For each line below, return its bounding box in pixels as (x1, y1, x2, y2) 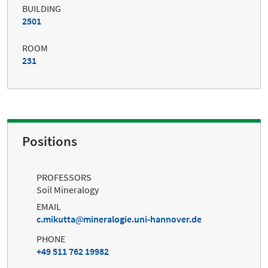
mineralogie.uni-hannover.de (83, 213, 202, 226)
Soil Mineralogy (36, 183, 99, 196)
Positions (22, 132, 77, 150)
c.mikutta (36, 213, 75, 226)
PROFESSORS (36, 170, 92, 183)
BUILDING (22, 2, 61, 14)
